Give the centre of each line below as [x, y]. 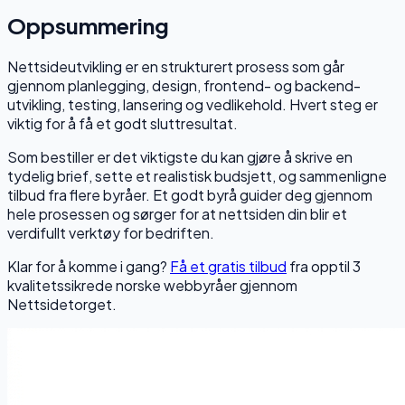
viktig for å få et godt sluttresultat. [122, 123]
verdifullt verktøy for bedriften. [111, 232]
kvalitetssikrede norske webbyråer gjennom [152, 285]
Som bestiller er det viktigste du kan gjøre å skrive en [180, 156]
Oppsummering [88, 25]
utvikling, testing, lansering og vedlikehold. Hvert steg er [193, 104]
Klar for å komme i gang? [87, 266]
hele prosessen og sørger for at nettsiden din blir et [177, 213]
